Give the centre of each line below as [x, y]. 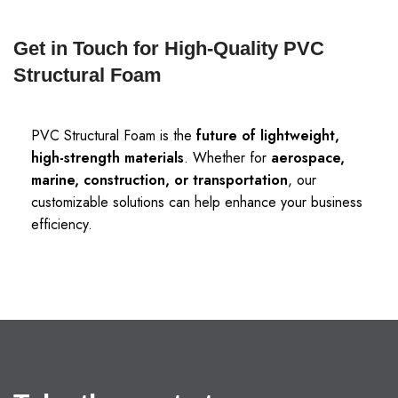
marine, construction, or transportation [159, 180]
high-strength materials [107, 158]
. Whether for [227, 158]
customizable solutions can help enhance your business [197, 202]
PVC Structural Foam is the [114, 135]
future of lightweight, [268, 135]
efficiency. [62, 224]
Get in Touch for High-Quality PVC [169, 48]
